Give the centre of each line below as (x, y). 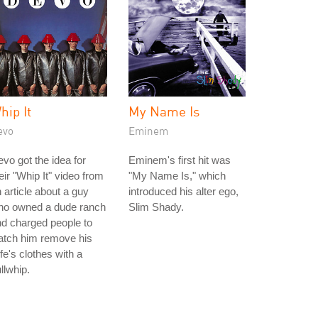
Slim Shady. (156, 207)
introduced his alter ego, (183, 191)
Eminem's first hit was (180, 160)
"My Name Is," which (177, 176)
